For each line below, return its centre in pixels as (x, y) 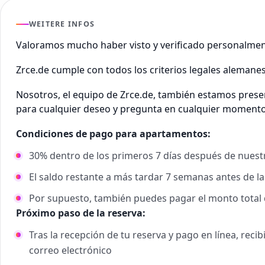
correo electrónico (70, 251)
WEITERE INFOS (62, 24)
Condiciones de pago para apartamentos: (114, 134)
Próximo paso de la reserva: (81, 213)
